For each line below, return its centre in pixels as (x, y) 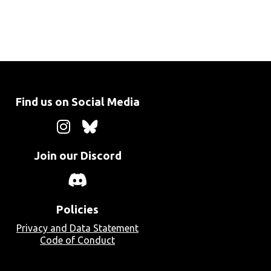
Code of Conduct (77, 240)
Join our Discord (77, 155)
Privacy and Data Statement (77, 228)
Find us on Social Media (77, 102)
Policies (77, 209)
